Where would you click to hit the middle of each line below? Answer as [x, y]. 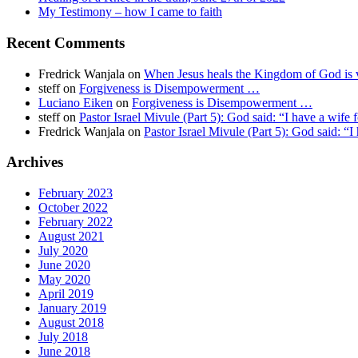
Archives [35, 162]
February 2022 [76, 222]
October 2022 [73, 208]
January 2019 [72, 308]
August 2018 [71, 323]
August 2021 [71, 237]
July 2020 [63, 251]
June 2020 [64, 265]
